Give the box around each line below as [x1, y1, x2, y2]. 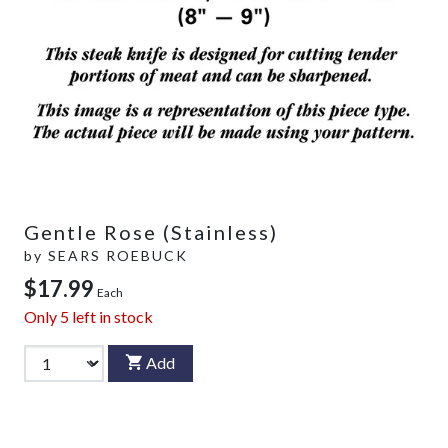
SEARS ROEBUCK [48, 246, 188, 264]
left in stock [69, 306, 153, 326]
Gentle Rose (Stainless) [24, 219, 278, 244]
